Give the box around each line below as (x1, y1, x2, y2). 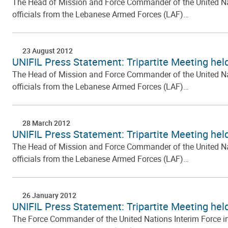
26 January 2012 (22, 190, 76, 200)
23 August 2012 (22, 46, 73, 55)
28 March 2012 (22, 118, 70, 128)
